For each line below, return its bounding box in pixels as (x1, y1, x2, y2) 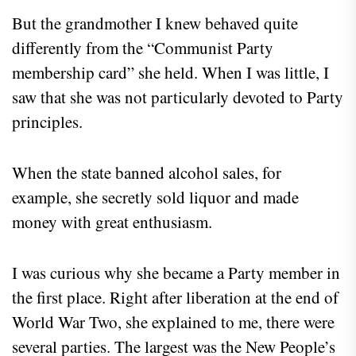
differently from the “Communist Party (12, 36, 273, 59)
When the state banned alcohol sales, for (12, 161, 281, 184)
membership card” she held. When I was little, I (12, 60, 329, 83)
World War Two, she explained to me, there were (12, 310, 335, 333)
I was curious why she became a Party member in (12, 261, 340, 284)
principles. (12, 110, 83, 133)
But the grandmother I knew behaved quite (12, 11, 298, 34)
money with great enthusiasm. (12, 210, 212, 233)
